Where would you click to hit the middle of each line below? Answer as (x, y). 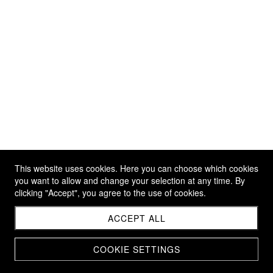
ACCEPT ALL (136, 218)
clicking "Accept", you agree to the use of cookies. (110, 193)
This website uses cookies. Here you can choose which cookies (136, 168)
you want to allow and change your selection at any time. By (130, 180)
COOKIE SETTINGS (136, 249)
